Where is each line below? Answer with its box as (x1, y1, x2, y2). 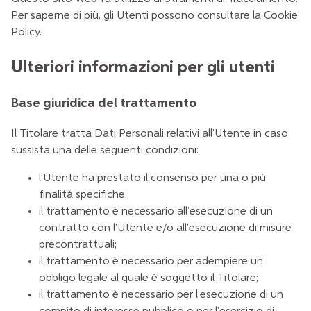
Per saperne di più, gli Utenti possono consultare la (11, 10, 264, 22)
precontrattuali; (39, 239, 117, 251)
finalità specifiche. (39, 190, 127, 201)
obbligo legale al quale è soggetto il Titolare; (39, 273, 258, 285)
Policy (11, 26, 40, 38)
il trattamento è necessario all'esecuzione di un (39, 206, 273, 218)
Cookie (264, 10, 298, 22)
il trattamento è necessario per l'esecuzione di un (39, 289, 283, 301)
